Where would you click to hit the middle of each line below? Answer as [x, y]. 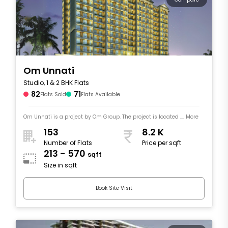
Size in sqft [60, 165]
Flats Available [101, 94]
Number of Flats [68, 143]
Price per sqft [162, 143]
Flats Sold [53, 94]
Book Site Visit [114, 188]
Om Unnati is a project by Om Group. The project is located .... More [111, 117]
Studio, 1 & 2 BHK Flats [56, 82]
